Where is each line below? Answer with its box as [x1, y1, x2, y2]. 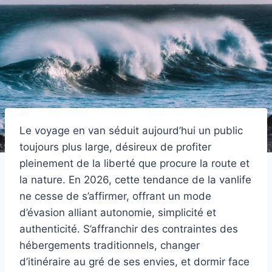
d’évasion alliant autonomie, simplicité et [19, 206, 216, 219]
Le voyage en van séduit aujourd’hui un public [19, 124, 243, 137]
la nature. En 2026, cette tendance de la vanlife [19, 173, 251, 186]
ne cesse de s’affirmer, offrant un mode [19, 189, 211, 202]
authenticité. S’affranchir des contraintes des [19, 222, 238, 235]
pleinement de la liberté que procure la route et [19, 157, 250, 169]
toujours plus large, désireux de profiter [19, 140, 211, 153]
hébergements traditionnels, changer [19, 239, 200, 251]
